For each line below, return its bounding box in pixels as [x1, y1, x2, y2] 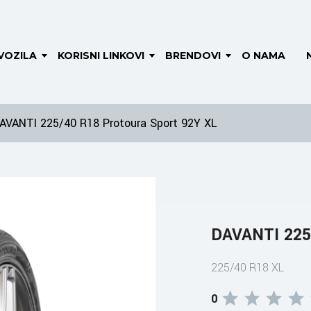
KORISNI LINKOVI [58, 49, 144, 62]
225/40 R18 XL [211, 260, 284, 276]
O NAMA [242, 49, 285, 62]
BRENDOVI [165, 49, 221, 62]
